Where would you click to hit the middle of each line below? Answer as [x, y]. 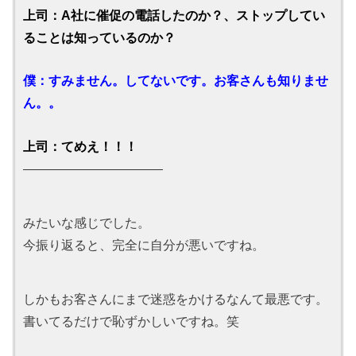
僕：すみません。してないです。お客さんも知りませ [176, 81]
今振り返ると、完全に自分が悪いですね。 [144, 244]
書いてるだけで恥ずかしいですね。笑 [132, 321]
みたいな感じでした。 [87, 222]
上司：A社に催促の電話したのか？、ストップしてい [174, 15]
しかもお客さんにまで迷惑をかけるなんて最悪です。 [176, 298]
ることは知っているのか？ [100, 37]
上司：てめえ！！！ [81, 146]
